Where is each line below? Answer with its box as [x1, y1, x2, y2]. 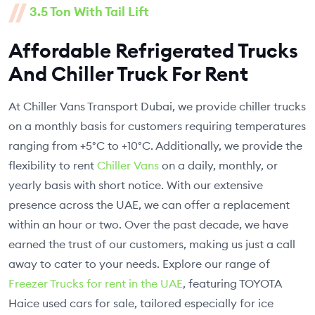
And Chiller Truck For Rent [8, 60, 248, 86]
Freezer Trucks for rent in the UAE [8, 276, 183, 291]
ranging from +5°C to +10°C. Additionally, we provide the [8, 139, 302, 153]
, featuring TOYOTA [183, 276, 281, 291]
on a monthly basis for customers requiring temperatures [8, 119, 306, 134]
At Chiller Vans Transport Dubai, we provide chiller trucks [8, 99, 306, 114]
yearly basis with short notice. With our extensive [8, 178, 263, 193]
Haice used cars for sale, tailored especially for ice [8, 296, 274, 311]
